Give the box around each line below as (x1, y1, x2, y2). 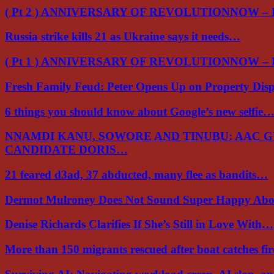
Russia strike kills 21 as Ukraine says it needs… (5, 30, 240, 43)
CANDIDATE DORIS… (5, 143, 128, 157)
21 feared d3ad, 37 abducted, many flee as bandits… (5, 168, 268, 181)
